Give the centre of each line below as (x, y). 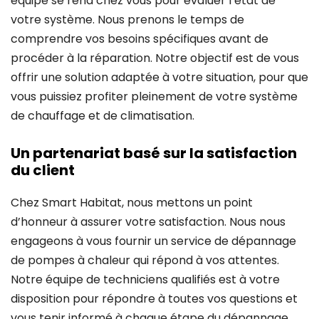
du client (43, 170)
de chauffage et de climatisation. (103, 115)
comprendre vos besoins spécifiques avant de (140, 38)
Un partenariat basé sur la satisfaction (154, 153)
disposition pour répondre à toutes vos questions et (154, 298)
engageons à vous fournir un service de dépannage (153, 241)
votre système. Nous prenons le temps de (127, 19)
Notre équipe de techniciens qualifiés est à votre (145, 279)
